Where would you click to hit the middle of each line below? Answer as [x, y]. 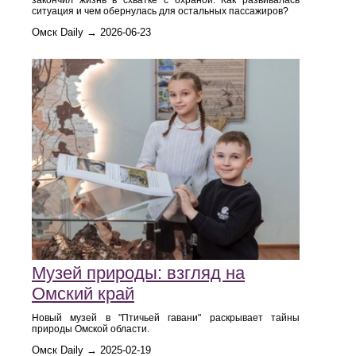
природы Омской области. [91, 329]
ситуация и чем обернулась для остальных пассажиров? [160, 12]
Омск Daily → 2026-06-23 [91, 33]
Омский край [83, 294]
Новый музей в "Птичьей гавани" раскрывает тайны [166, 318]
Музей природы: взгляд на [138, 273]
